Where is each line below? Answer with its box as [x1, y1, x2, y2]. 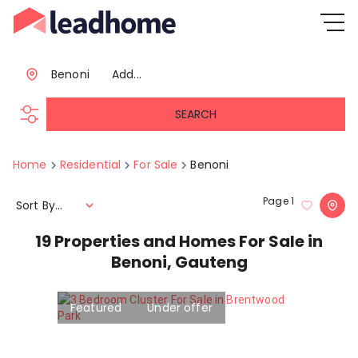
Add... [111, 66, 141, 82]
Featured [70, 299, 122, 316]
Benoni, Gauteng [110, 251, 248, 273]
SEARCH [175, 105, 217, 122]
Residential [59, 157, 121, 173]
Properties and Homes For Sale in [54, 230, 323, 253]
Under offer [147, 299, 213, 316]
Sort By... [16, 197, 63, 213]
